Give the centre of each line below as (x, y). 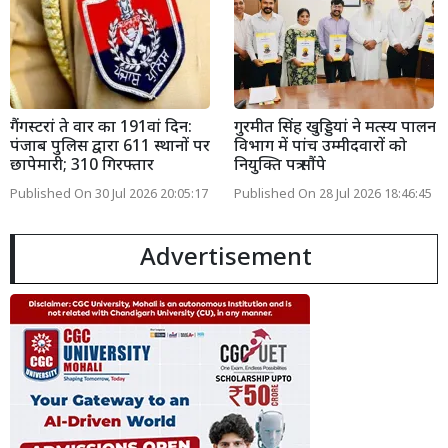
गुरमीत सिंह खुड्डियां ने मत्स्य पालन (335, 129)
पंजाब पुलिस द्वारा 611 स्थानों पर (110, 148)
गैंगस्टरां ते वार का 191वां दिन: (101, 129)
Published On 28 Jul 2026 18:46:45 (333, 195)
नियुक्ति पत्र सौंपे (280, 167)
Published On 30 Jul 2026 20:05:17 (109, 195)
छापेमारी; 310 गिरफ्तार (82, 167)
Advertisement (226, 259)
